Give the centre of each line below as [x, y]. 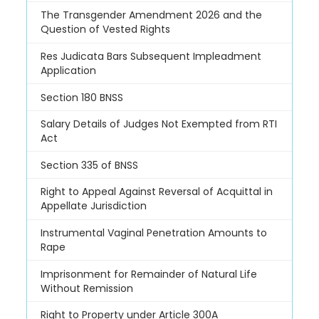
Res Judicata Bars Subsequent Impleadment [151, 56]
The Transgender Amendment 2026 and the [151, 15]
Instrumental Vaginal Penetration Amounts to [153, 232]
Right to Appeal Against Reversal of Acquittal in [156, 192]
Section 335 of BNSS [89, 165]
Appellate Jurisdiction [93, 206]
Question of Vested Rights [105, 30]
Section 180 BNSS [82, 97]
